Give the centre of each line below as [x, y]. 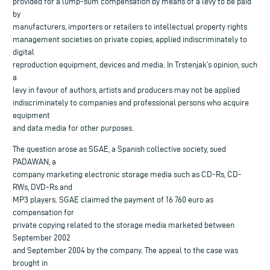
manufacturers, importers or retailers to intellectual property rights [130, 27]
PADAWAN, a [34, 162]
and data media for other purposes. [73, 128]
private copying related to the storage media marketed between [124, 225]
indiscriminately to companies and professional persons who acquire [131, 102]
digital [24, 52]
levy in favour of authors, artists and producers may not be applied [126, 90]
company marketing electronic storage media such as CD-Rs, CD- [127, 174]
